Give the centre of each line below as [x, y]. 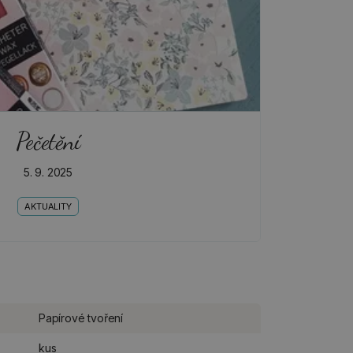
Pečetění [48, 141]
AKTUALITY [48, 206]
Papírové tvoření [81, 318]
